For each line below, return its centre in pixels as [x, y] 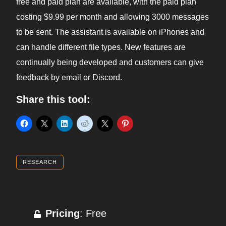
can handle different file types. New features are [101, 47]
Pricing [63, 214]
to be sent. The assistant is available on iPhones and [110, 32]
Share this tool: [53, 100]
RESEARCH [40, 162]
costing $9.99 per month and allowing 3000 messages [112, 17]
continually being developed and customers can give [110, 63]
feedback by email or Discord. [69, 78]
